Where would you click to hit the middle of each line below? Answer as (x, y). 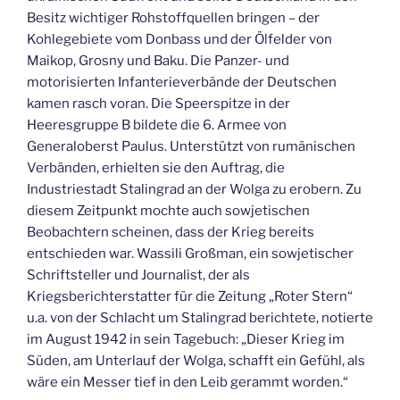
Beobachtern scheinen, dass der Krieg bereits (171, 232)
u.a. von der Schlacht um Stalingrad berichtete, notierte (200, 317)
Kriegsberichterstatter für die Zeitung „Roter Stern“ (190, 296)
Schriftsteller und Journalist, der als (138, 275)
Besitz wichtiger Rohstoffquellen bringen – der (173, 17)
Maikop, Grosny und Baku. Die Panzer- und (158, 60)
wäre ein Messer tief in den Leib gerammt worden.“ (187, 382)
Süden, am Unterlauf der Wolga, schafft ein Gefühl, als (196, 360)
